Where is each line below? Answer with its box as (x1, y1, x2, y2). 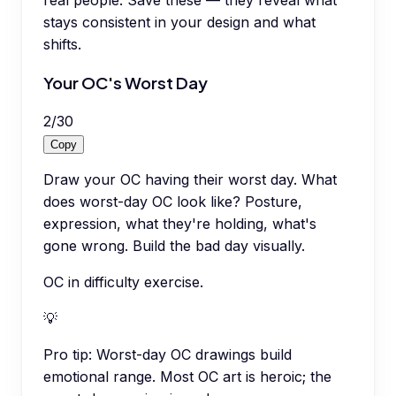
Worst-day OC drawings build (96, 345, 292, 363)
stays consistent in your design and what (43, 13, 316, 32)
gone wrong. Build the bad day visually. (43, 236, 305, 255)
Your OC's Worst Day (43, 72, 208, 93)
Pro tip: (43, 345, 92, 363)
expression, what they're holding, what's (43, 214, 316, 232)
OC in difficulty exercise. (43, 272, 203, 291)
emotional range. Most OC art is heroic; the (43, 367, 331, 385)
